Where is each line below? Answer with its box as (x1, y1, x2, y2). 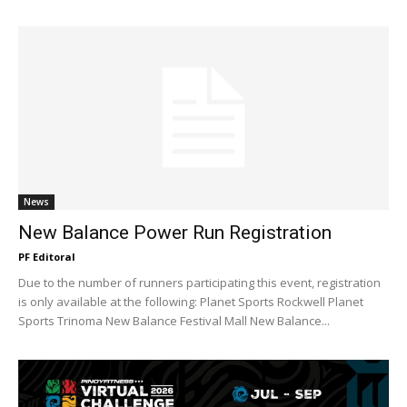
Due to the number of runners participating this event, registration (18, 273, 381, 291)
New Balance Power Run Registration (18, 221, 332, 243)
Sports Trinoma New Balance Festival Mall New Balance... (18, 312, 330, 329)
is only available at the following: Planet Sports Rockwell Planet (18, 293, 363, 310)
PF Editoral (18, 249, 75, 263)
